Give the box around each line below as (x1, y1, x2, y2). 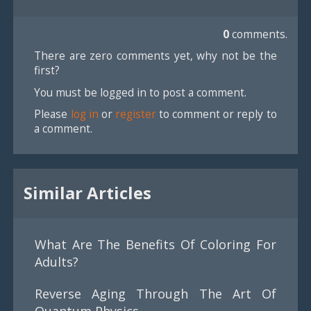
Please (34, 106, 71, 122)
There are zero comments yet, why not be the (34, 48, 277, 64)
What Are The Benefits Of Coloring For (35, 235, 276, 253)
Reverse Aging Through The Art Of (35, 285, 276, 302)
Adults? (35, 253, 79, 270)
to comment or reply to (155, 106, 277, 122)
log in (70, 106, 99, 122)
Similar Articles (24, 180, 152, 204)
